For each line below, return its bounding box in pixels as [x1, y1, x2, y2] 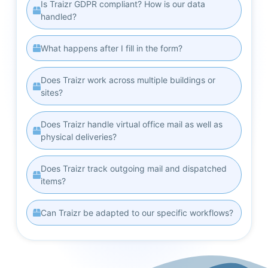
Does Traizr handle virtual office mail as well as [40, 119, 223, 130]
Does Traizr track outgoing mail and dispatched [40, 163, 227, 174]
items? [40, 176, 66, 187]
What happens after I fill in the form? [40, 43, 182, 54]
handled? [40, 11, 77, 22]
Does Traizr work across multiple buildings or [40, 75, 215, 86]
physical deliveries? [40, 132, 117, 142]
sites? [40, 87, 63, 98]
